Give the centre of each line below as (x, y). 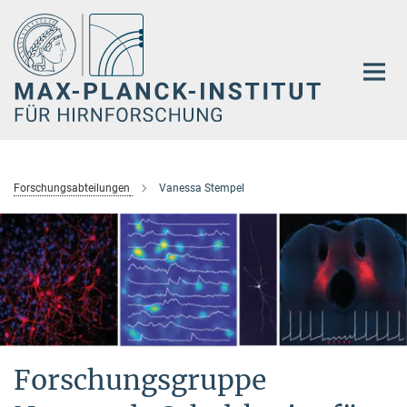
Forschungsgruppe (140, 380)
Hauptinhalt (42, 17)
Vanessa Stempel (202, 188)
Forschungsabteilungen (72, 188)
